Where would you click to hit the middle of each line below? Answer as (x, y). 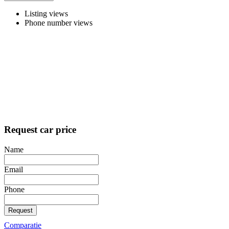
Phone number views (59, 23)
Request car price (40, 130)
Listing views (46, 14)
